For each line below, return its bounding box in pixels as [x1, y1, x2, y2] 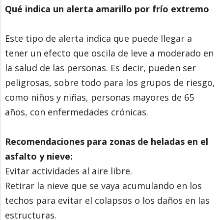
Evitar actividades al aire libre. [5, 165, 132, 177]
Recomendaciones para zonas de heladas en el [5, 136, 208, 148]
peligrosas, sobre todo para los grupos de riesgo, [5, 77, 215, 89]
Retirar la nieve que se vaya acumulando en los [5, 180, 202, 192]
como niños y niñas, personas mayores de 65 [5, 91, 194, 104]
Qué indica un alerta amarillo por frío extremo [5, 3, 209, 15]
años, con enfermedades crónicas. [5, 106, 148, 118]
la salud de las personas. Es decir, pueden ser [5, 62, 196, 74]
